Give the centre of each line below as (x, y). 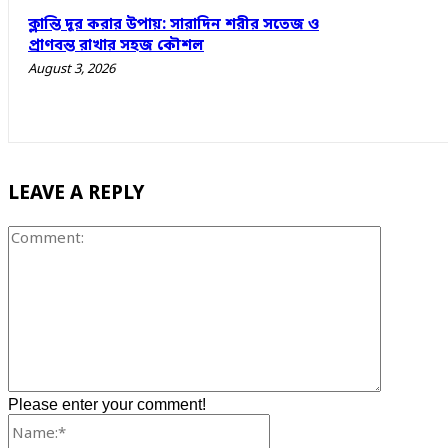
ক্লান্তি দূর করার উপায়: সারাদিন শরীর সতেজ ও (173, 24)
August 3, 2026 (71, 69)
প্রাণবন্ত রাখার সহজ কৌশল (116, 45)
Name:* (295, 421)
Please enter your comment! (107, 404)
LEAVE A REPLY (76, 194)
